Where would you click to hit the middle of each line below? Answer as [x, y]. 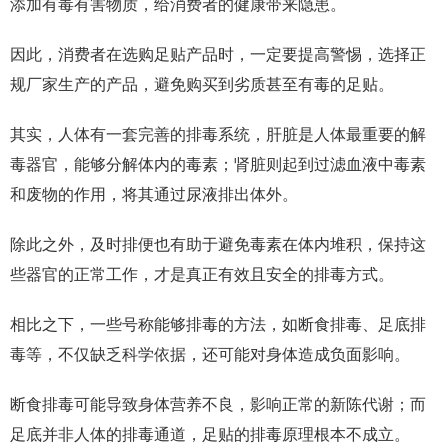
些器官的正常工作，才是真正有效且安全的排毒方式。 [202, 274]
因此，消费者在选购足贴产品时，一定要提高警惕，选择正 [218, 54]
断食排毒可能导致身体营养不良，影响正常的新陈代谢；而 [218, 404]
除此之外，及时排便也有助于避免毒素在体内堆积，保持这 [218, 244]
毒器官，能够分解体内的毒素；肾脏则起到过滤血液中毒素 [218, 164]
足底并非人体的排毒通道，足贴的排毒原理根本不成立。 [210, 434]
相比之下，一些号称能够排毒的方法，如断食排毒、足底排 [218, 324]
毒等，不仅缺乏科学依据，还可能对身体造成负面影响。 [210, 354]
